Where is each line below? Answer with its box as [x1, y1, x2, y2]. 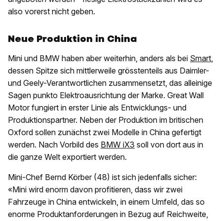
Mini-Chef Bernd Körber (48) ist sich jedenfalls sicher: [8, 172, 197, 183]
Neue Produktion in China [8, 33, 137, 45]
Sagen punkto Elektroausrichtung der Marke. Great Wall [8, 90, 204, 101]
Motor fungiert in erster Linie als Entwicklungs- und [8, 103, 186, 113]
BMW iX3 [101, 140, 135, 150]
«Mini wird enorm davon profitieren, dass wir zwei [8, 184, 183, 195]
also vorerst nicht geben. [8, 6, 95, 17]
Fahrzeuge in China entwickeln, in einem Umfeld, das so [8, 197, 205, 207]
